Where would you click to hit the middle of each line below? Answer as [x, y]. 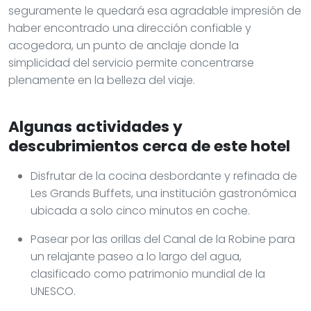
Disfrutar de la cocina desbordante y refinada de [164, 176]
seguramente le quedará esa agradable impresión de [155, 10]
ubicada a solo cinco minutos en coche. [140, 210]
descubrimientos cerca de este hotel [149, 146]
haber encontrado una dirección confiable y [130, 28]
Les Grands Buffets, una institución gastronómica [163, 193]
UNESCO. [53, 291]
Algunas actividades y [95, 126]
